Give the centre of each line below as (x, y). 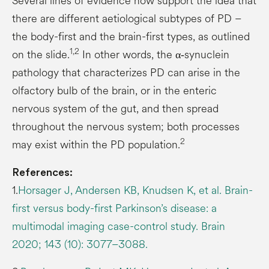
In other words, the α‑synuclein (154, 54)
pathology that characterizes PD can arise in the (126, 72)
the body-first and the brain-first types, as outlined (131, 36)
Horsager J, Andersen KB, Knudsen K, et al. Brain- (135, 190)
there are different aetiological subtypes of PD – (127, 18)
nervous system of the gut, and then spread (115, 108)
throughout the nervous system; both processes (126, 126)
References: (42, 172)
